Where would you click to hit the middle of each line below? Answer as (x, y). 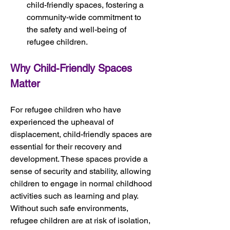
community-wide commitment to (85, 17)
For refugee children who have (67, 109)
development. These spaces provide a (80, 159)
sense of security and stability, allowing (82, 171)
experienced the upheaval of (63, 122)
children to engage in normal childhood (82, 183)
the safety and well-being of (78, 29)
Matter (25, 83)
